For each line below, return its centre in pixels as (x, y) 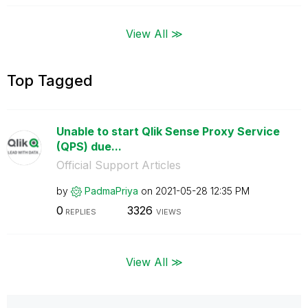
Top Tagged (50, 80)
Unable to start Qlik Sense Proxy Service (168, 131)
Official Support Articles (118, 165)
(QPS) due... (89, 146)
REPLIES (79, 212)
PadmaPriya (111, 190)
